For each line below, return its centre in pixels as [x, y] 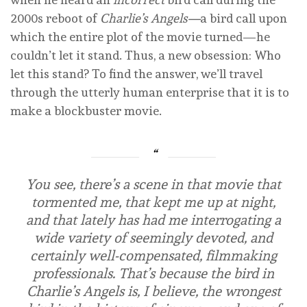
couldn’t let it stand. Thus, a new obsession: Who [146, 55]
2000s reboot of [55, 18]
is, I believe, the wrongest [202, 291]
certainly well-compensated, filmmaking [153, 255]
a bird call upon [244, 18]
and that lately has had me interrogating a [153, 220]
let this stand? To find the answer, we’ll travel [136, 73]
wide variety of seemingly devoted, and [153, 237]
